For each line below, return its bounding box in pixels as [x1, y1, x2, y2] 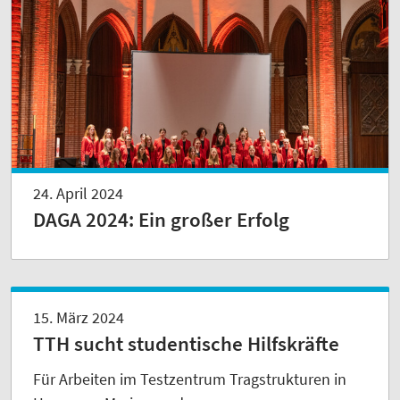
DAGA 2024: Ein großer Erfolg [33, 207, 289, 233]
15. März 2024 [33, 307, 124, 329]
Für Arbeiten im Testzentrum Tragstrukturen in [33, 369, 346, 390]
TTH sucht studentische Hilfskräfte [33, 331, 339, 357]
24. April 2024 [33, 183, 123, 204]
